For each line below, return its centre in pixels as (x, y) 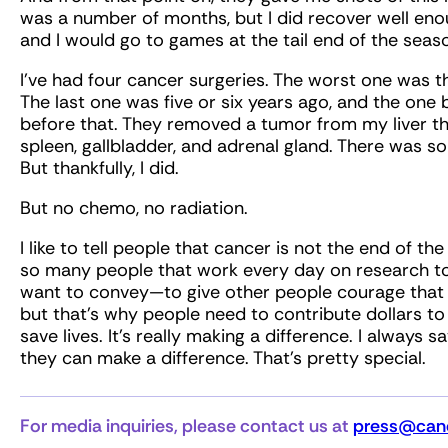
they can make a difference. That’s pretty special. (225, 358)
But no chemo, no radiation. (134, 208)
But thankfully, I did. (99, 168)
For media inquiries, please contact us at (186, 426)
